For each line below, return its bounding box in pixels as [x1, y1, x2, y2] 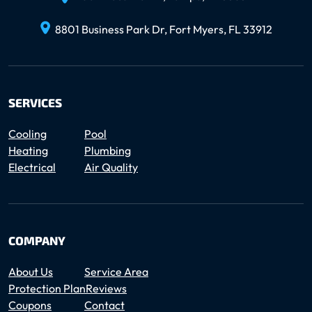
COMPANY [8, 233, 65, 247]
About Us [8, 264, 53, 279]
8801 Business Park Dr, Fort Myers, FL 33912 [54, 22, 272, 36]
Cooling [8, 126, 47, 141]
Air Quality [84, 159, 138, 174]
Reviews [86, 281, 127, 295]
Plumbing [84, 143, 131, 157]
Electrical [8, 159, 56, 174]
